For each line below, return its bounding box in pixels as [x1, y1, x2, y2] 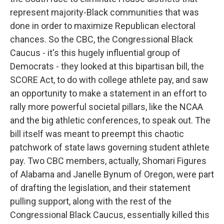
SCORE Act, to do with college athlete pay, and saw [10, 74, 208, 85]
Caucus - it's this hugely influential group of [10, 47, 180, 58]
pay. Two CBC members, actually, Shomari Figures [10, 155, 206, 166]
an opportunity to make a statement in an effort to [10, 88, 206, 98]
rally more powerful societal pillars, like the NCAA [10, 101, 203, 112]
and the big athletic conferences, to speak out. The [10, 115, 210, 125]
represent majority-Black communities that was [10, 7, 199, 17]
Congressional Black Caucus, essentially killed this [10, 209, 209, 220]
